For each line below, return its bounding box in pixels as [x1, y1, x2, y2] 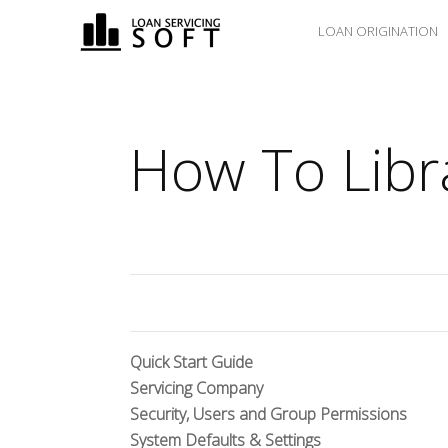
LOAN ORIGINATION [318, 22, 438, 40]
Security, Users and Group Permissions [130, 403, 407, 425]
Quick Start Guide [130, 351, 253, 373]
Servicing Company [130, 377, 263, 399]
